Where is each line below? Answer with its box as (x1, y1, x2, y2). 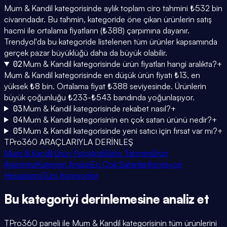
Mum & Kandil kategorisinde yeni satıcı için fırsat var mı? (22, 125, 217, 136)
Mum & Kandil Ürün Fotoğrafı (4, 147, 105, 158)
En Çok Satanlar (91, 159, 147, 169)
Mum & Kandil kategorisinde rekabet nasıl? (22, 103, 171, 113)
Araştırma (4, 159, 36, 169)
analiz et (160, 191, 209, 207)
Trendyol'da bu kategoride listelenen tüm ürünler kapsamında (4, 36, 217, 47)
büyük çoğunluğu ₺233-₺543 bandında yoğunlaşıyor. (4, 92, 195, 102)
